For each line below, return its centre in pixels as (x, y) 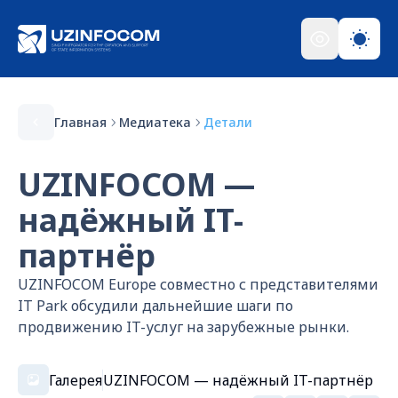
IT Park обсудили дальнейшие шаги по (155, 306)
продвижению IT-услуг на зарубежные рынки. (183, 327)
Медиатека (155, 122)
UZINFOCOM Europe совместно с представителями (198, 284)
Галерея (76, 380)
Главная (80, 122)
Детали (228, 122)
